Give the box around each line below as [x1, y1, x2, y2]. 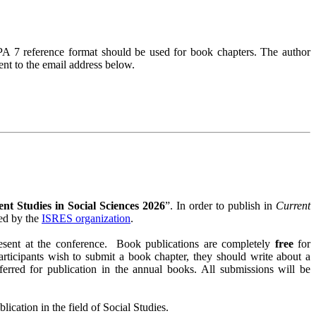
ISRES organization [42, 212, 130, 225]
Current [276, 200, 311, 212]
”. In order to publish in [164, 200, 276, 212]
